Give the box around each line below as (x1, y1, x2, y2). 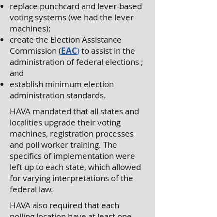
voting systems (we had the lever (10, 12, 134, 23)
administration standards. (10, 90, 106, 101)
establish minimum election (10, 78, 114, 90)
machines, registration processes (10, 128, 134, 139)
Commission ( (10, 45, 61, 56)
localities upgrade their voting (10, 117, 121, 128)
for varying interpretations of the (10, 172, 133, 184)
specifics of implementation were (10, 150, 135, 161)
